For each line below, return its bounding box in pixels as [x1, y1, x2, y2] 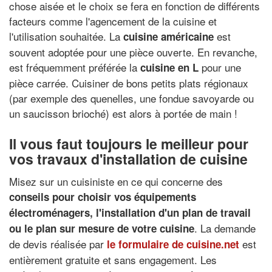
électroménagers [9, 205, 90, 220]
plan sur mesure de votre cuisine [36, 221, 194, 236]
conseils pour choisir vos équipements [9, 189, 196, 204]
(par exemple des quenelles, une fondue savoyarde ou [9, 90, 254, 106]
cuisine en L [140, 59, 199, 75]
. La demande [194, 220, 256, 236]
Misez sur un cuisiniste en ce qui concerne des [9, 174, 223, 189]
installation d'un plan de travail [101, 205, 251, 220]
